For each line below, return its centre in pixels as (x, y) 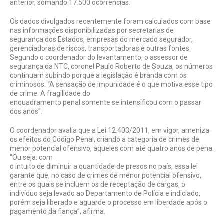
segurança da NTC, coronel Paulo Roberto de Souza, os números (111, 66)
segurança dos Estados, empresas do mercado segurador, (101, 39)
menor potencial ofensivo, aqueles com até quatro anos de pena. (112, 148)
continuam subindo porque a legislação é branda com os (98, 75)
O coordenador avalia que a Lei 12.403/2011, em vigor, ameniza (110, 130)
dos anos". (26, 111)
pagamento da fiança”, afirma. (58, 211)
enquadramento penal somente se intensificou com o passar (106, 102)
